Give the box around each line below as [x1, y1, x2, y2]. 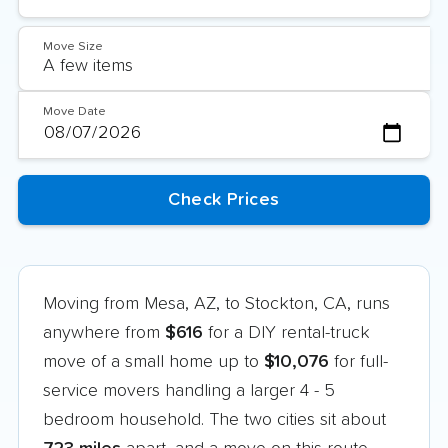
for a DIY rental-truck [203, 323, 370, 342]
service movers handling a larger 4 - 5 [43, 381, 335, 400]
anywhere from [43, 323, 165, 342]
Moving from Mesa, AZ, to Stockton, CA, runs [43, 294, 390, 313]
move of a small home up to [43, 352, 264, 371]
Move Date [43, 105, 106, 118]
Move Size [43, 40, 103, 53]
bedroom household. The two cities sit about [43, 410, 386, 429]
